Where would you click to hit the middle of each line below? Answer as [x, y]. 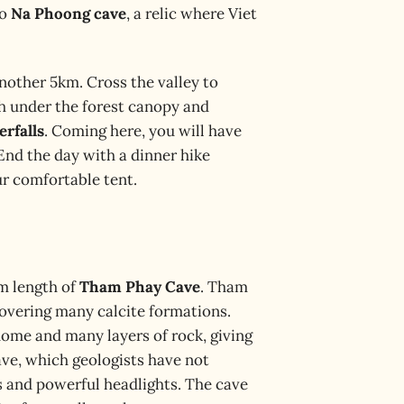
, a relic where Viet [192, 13]
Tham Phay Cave [140, 287]
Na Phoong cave [69, 13]
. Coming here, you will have [143, 130]
